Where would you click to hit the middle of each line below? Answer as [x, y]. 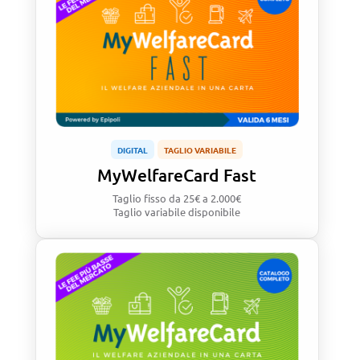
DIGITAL [133, 149]
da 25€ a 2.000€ [205, 198]
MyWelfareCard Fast [177, 175]
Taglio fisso [141, 198]
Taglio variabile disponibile [177, 212]
